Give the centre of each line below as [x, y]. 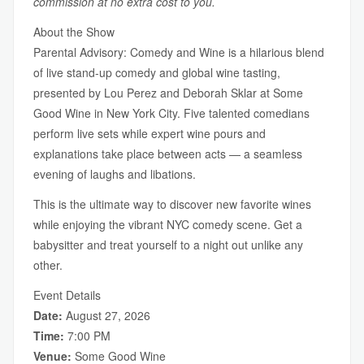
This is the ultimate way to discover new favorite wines [172, 204]
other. [48, 265]
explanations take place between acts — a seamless [168, 154]
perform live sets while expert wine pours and [149, 133]
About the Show [74, 32]
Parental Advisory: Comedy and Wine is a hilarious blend [179, 52]
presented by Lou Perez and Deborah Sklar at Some [168, 93]
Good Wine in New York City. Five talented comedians [171, 113]
